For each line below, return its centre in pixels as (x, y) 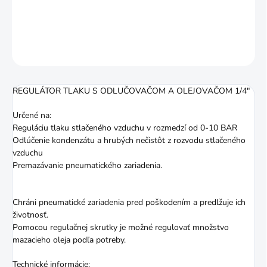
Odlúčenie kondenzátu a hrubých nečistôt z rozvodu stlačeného (129, 141)
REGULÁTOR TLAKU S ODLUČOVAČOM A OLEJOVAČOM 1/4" (131, 91)
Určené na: (32, 116)
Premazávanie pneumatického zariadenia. (87, 166)
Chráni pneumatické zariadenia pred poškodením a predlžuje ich (129, 203)
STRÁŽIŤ (240, 52)
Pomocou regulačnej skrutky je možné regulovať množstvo (121, 228)
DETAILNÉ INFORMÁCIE (52, 22)
